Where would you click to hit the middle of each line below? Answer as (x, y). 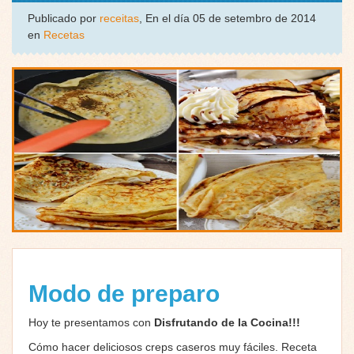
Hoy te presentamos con (91, 322)
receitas (119, 19)
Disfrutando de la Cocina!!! (227, 322)
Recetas (64, 35)
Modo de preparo (127, 293)
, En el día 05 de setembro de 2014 (228, 19)
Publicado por (64, 19)
